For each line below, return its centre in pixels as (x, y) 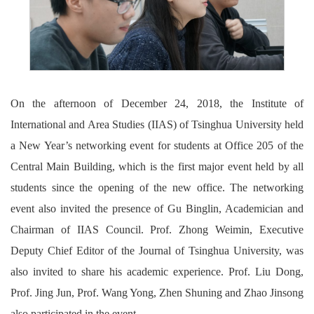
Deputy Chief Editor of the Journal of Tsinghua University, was (157, 251)
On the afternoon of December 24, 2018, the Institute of (157, 104)
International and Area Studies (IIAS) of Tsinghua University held (157, 125)
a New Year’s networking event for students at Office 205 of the (157, 146)
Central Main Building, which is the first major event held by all (157, 167)
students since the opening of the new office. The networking (157, 188)
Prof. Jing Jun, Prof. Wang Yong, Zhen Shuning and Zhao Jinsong (157, 293)
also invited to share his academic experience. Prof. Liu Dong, (157, 272)
